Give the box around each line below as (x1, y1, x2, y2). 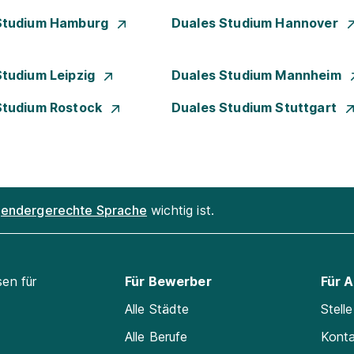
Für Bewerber (124, 273, 212, 289)
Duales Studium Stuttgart (171, 100, 340, 115)
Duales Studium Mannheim (171, 67, 345, 83)
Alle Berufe (124, 329, 188, 345)
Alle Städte (124, 301, 190, 317)
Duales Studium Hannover (171, 15, 341, 31)
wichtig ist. (146, 201, 215, 218)
